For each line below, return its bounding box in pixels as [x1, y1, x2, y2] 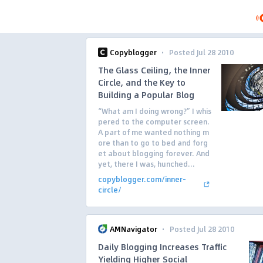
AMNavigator [110, 224, 157, 234]
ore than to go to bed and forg [98, 137, 208, 148]
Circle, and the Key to [98, 76, 186, 89]
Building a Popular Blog [98, 88, 194, 101]
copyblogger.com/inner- [98, 174, 186, 184]
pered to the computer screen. [98, 116, 210, 127]
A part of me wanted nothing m [98, 127, 209, 137]
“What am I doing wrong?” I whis [98, 106, 211, 116]
